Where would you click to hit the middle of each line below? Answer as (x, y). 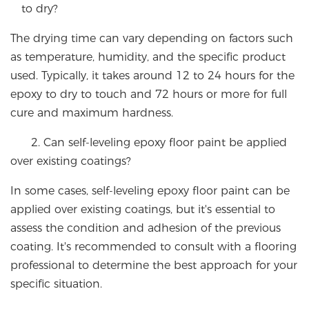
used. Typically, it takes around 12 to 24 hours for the (152, 76)
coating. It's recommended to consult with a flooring (153, 247)
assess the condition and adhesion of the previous (146, 228)
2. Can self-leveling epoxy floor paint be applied (149, 143)
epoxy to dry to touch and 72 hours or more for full (149, 94)
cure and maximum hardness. (92, 113)
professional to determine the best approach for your (154, 266)
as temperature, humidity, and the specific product (148, 57)
